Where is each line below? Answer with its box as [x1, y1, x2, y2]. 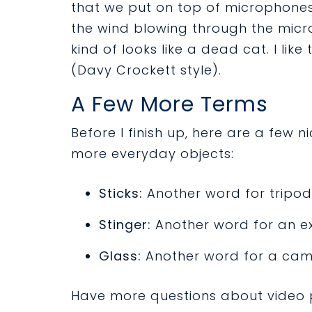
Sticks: [99, 185, 143, 202]
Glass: [99, 247, 141, 265]
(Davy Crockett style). [71, 61, 221, 79]
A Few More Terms [71, 90, 268, 119]
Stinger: [99, 216, 151, 233]
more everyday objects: [71, 145, 234, 162]
